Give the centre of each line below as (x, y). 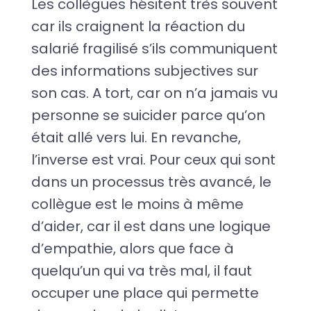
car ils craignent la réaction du (138, 26)
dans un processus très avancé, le (151, 182)
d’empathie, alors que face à (132, 248)
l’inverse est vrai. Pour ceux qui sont (153, 159)
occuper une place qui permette (145, 293)
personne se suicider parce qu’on (148, 115)
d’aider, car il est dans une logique (151, 226)
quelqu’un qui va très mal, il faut (141, 270)
